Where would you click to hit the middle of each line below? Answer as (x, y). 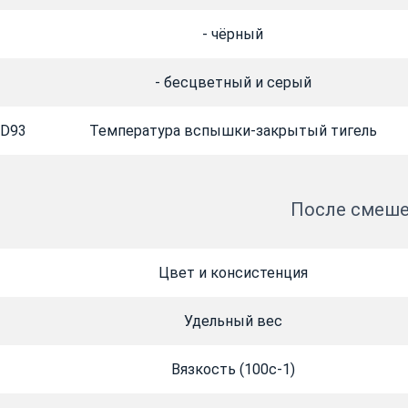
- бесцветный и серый (233, 83)
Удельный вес (233, 321)
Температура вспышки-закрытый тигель (233, 131)
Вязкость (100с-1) (233, 370)
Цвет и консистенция (233, 273)
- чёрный (233, 35)
